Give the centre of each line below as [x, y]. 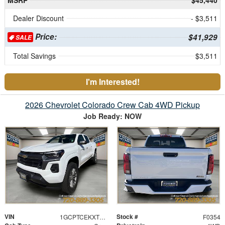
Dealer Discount [38, 18]
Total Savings [34, 55]
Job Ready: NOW [113, 116]
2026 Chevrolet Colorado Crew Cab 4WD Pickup [113, 104]
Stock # [127, 216]
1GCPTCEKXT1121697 [102, 216]
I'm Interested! [113, 81]
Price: [45, 36]
